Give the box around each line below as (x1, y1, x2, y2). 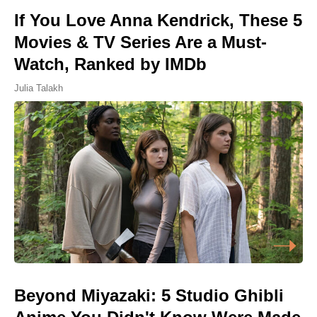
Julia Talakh (14, 82, 63, 93)
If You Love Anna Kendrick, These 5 (14, 10, 302, 30)
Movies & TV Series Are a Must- (14, 32, 267, 52)
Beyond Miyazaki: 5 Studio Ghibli (14, 286, 284, 306)
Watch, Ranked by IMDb (14, 54, 207, 74)
